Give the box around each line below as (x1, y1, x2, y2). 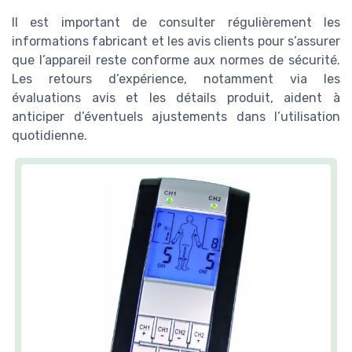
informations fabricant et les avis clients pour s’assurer (12, 34, 340, 49)
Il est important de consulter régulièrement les (12, 15, 340, 31)
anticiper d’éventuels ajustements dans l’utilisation (12, 109, 340, 125)
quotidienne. (12, 128, 87, 144)
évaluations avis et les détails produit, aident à (12, 90, 340, 106)
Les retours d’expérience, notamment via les (12, 71, 340, 87)
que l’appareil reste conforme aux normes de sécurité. (12, 53, 340, 68)
